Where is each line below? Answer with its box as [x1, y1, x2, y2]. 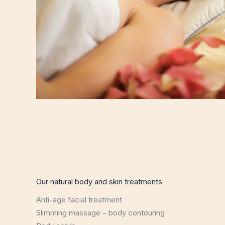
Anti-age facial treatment [36, 195, 122, 204]
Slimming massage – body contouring [36, 208, 165, 217]
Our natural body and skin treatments [36, 177, 162, 186]
